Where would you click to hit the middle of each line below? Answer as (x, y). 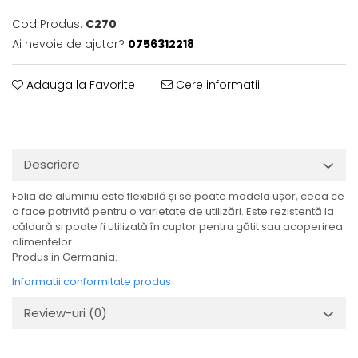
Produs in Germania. (65, 257)
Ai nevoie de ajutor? (68, 44)
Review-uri (56, 313)
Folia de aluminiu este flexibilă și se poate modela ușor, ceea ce (178, 196)
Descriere (52, 164)
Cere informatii (216, 85)
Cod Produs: (47, 24)
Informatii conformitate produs (91, 282)
